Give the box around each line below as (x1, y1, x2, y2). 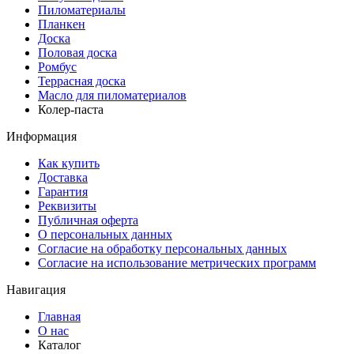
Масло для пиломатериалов (38, 88, 186, 103)
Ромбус (38, 60, 77, 74)
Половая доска (38, 46, 117, 60)
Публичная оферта (38, 213, 138, 228)
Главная (38, 310, 81, 324)
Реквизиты (38, 199, 96, 213)
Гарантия (38, 185, 88, 199)
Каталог (38, 338, 81, 352)
